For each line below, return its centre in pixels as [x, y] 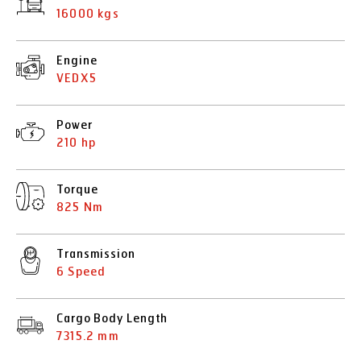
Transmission [96, 254]
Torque [77, 190]
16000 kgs [88, 14]
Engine [77, 61]
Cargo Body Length [112, 319]
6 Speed [81, 272]
